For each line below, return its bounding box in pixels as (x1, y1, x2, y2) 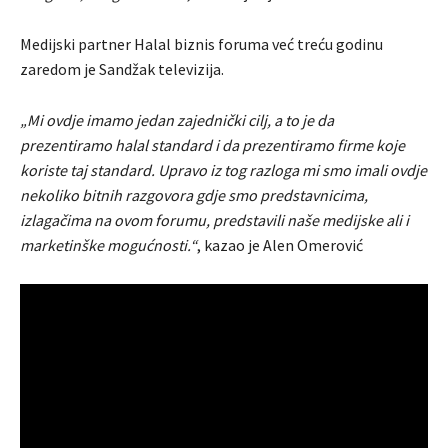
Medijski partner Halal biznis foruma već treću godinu (20, 33, 383, 54)
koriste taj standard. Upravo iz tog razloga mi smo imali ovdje (20, 159, 427, 180)
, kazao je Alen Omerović (197, 234, 363, 255)
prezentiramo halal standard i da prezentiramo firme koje (20, 134, 405, 155)
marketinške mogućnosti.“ (20, 234, 197, 255)
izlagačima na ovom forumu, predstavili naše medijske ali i (20, 209, 409, 230)
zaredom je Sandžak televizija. (20, 58, 224, 79)
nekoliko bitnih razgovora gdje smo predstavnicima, (20, 184, 368, 205)
